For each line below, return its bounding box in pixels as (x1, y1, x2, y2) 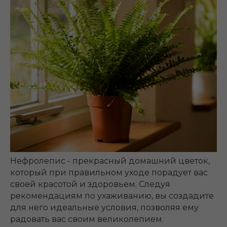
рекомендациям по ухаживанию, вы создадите (10, 191, 214, 201)
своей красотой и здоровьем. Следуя (10, 179, 170, 190)
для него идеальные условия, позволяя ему (10, 203, 199, 213)
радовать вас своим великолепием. (10, 214, 164, 224)
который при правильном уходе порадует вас (10, 168, 208, 178)
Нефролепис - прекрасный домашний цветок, (10, 156, 210, 166)
